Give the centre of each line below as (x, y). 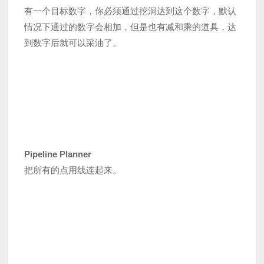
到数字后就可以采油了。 (73, 42)
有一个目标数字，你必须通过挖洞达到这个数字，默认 (130, 11)
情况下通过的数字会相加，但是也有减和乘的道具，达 (130, 27)
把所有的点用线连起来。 (73, 170)
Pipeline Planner (58, 154)
